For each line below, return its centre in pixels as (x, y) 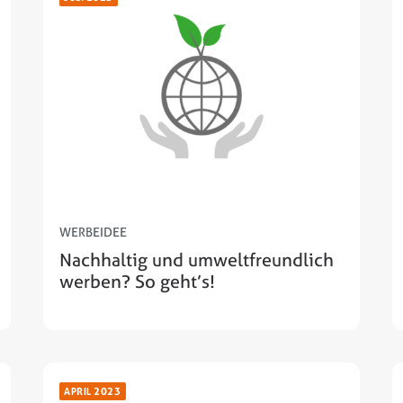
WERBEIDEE (93, 232)
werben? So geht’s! (137, 282)
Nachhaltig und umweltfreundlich (197, 260)
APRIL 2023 (93, 391)
